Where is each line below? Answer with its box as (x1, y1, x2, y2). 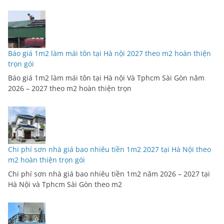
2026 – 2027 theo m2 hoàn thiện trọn (8, 83, 131, 93)
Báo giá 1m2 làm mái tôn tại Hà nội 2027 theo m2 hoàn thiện (8, 48, 211, 58)
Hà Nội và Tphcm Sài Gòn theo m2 (8, 179, 122, 189)
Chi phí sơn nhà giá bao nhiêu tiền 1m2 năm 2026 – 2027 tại (8, 168, 210, 178)
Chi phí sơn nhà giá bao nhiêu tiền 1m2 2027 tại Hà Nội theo (8, 144, 211, 154)
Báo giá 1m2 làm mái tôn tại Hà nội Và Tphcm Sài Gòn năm (8, 72, 204, 82)
